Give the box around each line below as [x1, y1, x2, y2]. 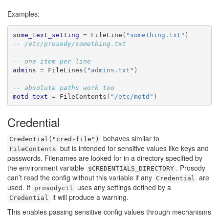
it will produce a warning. [50, 192, 129, 202]
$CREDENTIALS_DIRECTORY [88, 165, 174, 172]
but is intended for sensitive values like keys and [58, 143, 209, 153]
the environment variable [7, 163, 86, 173]
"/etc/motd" [110, 92, 153, 100]
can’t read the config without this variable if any [7, 173, 154, 182]
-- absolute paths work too [12, 84, 114, 91]
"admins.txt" [87, 66, 134, 74]
